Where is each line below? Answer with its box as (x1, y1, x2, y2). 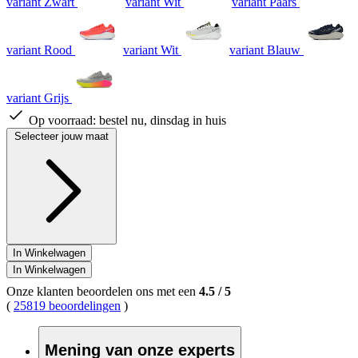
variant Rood (6, 42, 72, 57)
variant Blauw (229, 42, 300, 57)
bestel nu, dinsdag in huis (99, 113, 226, 127)
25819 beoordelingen (14, 298, 121, 312)
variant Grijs (6, 90, 69, 105)
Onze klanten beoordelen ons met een (6, 284, 199, 298)
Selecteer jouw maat (14, 129, 109, 142)
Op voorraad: (29, 113, 99, 127)
